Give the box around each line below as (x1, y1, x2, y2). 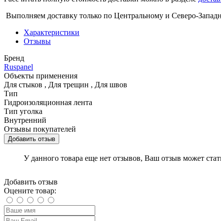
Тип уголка (4, 107, 42, 116)
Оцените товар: (4, 186, 56, 195)
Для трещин (48, 80, 89, 89)
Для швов (95, 80, 127, 89)
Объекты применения (4, 72, 77, 80)
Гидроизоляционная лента (4, 98, 92, 107)
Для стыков (4, 80, 42, 89)
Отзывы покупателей (4, 125, 76, 134)
